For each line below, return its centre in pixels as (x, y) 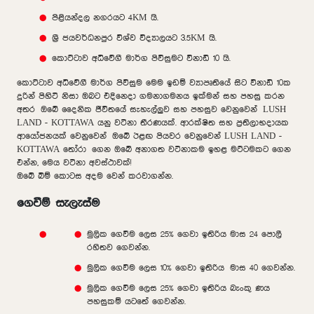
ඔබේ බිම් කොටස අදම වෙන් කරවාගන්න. (95, 176)
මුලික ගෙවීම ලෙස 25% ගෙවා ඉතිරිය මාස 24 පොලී (184, 234)
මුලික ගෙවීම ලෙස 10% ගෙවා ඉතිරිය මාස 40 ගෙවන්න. (192, 268)
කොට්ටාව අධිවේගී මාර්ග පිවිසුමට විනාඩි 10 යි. (141, 58)
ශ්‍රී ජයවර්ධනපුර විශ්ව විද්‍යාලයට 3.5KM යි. (134, 38)
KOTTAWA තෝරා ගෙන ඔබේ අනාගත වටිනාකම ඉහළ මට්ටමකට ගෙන (154, 149)
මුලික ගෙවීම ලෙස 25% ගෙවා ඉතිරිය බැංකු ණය (178, 288)
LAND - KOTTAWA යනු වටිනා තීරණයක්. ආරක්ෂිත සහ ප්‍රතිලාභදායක (153, 123)
